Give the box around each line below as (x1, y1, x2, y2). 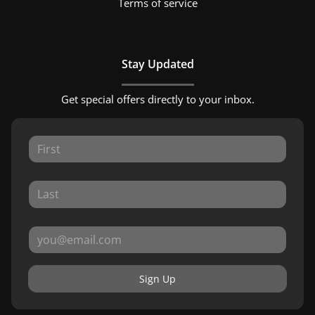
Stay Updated (121, 56, 194, 72)
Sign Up (139, 271, 176, 285)
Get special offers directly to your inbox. (60, 91, 255, 106)
